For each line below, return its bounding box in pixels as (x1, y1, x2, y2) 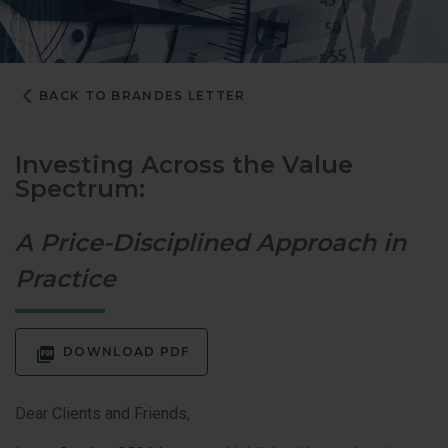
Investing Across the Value (15, 149, 353, 179)
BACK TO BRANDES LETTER (39, 87, 246, 103)
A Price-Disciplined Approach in (15, 227, 406, 257)
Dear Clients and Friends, (15, 403, 190, 423)
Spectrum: (15, 173, 145, 203)
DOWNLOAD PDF (63, 343, 190, 359)
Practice (15, 263, 116, 293)
